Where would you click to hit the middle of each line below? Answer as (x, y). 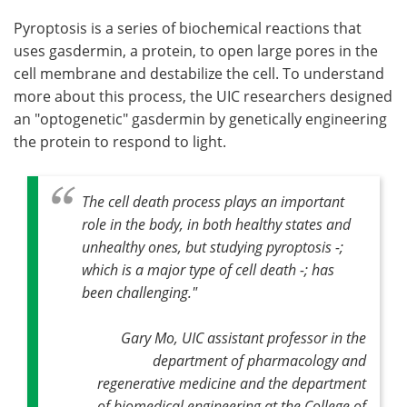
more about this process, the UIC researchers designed (203, 96)
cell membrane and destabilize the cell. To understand (199, 74)
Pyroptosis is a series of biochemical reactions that (188, 28)
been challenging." (139, 292)
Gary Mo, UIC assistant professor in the (243, 338)
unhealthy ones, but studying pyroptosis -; (213, 247)
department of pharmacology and (259, 360)
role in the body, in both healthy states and (216, 224)
